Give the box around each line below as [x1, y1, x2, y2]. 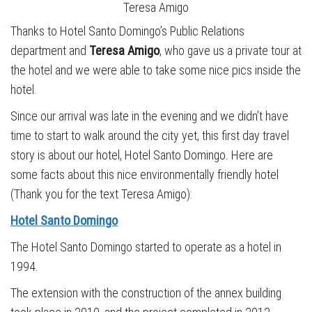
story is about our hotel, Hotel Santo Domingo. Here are [10, 148, 273, 163]
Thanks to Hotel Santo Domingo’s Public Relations [10, 24, 244, 39]
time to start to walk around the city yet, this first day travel [10, 128, 289, 143]
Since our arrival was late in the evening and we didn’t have [10, 109, 288, 124]
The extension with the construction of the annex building [10, 286, 281, 301]
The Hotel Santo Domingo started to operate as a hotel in [10, 240, 281, 255]
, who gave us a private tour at [159, 43, 302, 58]
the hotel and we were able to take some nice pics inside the [10, 63, 301, 78]
